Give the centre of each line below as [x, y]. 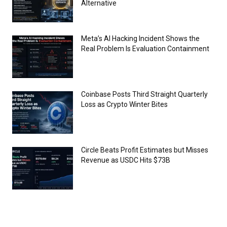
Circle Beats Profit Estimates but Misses [145, 150]
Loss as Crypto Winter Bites [124, 104]
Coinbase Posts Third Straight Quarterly [144, 94]
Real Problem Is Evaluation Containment [145, 48]
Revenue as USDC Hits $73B [126, 160]
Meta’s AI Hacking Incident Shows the [140, 38]
